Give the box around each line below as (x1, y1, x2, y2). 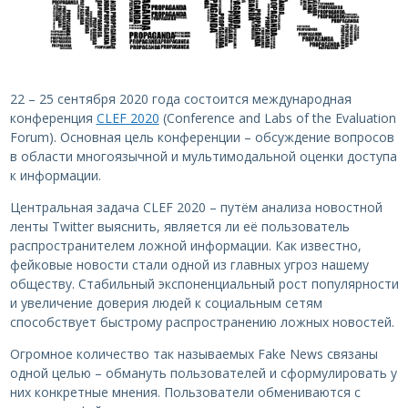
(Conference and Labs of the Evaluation (158, 109, 396, 127)
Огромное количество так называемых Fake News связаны (9, 345, 378, 363)
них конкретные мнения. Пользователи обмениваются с (9, 383, 361, 402)
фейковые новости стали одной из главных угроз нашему (9, 256, 369, 274)
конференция (9, 109, 97, 127)
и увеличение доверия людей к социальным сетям (9, 294, 322, 312)
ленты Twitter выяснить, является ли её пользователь (9, 218, 350, 236)
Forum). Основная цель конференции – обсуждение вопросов (9, 128, 394, 147)
